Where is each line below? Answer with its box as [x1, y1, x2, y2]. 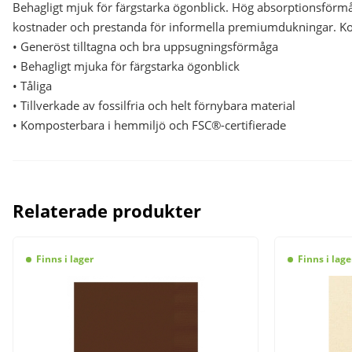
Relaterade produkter [13, 199, 201, 222]
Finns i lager [35, 252, 93, 266]
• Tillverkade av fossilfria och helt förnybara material [13, 97, 295, 113]
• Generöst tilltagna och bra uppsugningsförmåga [13, 38, 278, 54]
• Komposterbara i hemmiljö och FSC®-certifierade [13, 116, 286, 133]
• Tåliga [13, 77, 52, 93]
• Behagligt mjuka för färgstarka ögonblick [13, 57, 240, 74]
